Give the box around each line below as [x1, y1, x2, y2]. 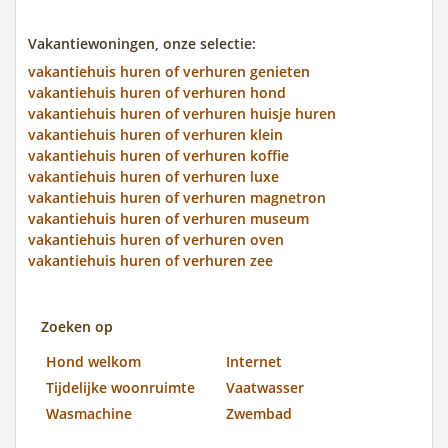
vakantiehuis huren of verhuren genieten [28, 61, 310, 81]
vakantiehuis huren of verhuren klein [28, 124, 283, 144]
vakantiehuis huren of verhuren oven [28, 229, 284, 249]
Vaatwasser [226, 377, 304, 397]
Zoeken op [41, 316, 113, 336]
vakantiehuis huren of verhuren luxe [28, 166, 279, 186]
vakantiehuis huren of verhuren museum [28, 208, 309, 228]
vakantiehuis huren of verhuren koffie [28, 145, 289, 165]
